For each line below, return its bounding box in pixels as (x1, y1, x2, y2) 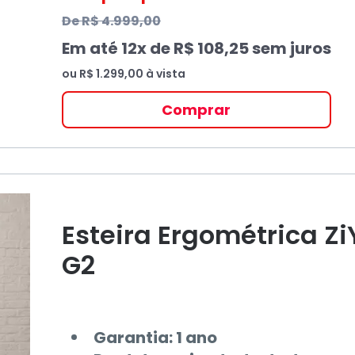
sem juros (248, 37, 331, 59)
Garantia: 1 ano (93, 326, 217, 349)
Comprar (162, 100, 231, 120)
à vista (143, 66, 185, 82)
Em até (61, 37, 121, 59)
